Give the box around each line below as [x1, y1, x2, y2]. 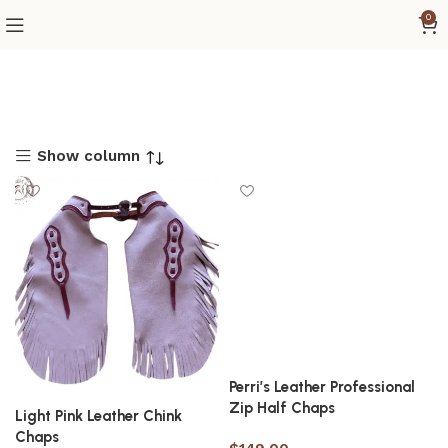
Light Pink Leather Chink [15, 407, 182, 426]
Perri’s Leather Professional [229, 378, 415, 396]
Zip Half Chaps [229, 399, 335, 417]
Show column [36, 146, 140, 165]
